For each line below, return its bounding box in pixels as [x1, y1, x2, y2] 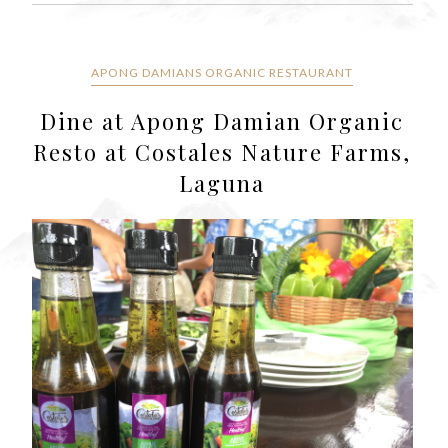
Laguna [179, 167, 266, 198]
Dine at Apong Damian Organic [40, 105, 405, 136]
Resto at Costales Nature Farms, [33, 136, 412, 167]
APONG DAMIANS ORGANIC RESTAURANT [91, 64, 354, 80]
